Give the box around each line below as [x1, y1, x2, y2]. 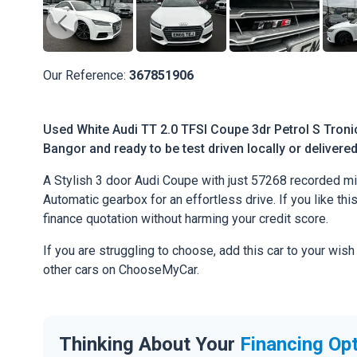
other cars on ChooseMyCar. [43, 262, 199, 278]
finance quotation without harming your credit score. [43, 211, 328, 227]
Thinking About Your [59, 332, 240, 355]
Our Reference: [43, 68, 129, 83]
